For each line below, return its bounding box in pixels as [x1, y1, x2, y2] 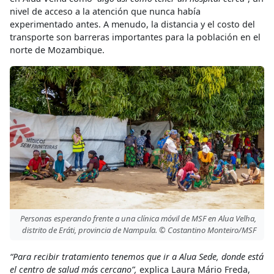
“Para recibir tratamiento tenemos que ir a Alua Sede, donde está [10, 250, 264, 262]
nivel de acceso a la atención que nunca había [10, 5, 201, 17]
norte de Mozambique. [10, 43, 105, 56]
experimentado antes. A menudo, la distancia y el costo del [10, 18, 255, 30]
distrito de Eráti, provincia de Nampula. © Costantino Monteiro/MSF [22, 224, 256, 235]
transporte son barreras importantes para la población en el [10, 31, 261, 43]
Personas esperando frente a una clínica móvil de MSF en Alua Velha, [20, 213, 256, 224]
